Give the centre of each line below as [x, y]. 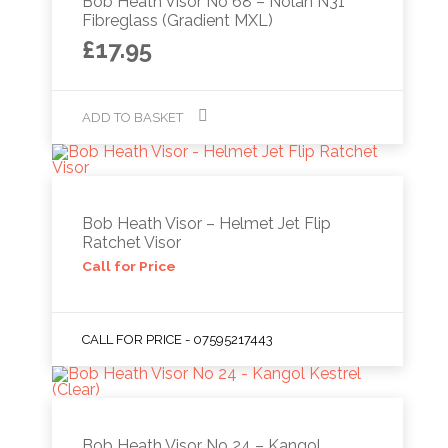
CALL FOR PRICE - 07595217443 [178, 339]
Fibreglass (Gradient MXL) [178, 20]
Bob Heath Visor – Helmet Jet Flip [207, 223]
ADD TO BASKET [133, 117]
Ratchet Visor [132, 242]
